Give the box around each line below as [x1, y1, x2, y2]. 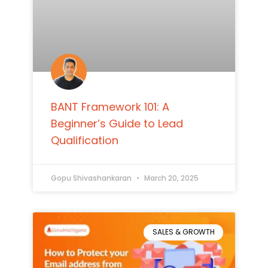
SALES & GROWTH [152, 227, 215, 237]
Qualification [50, 133, 118, 148]
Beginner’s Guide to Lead [50, 116, 183, 132]
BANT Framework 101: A [50, 99, 169, 115]
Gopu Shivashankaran [50, 173, 133, 184]
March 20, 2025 [142, 173, 199, 184]
